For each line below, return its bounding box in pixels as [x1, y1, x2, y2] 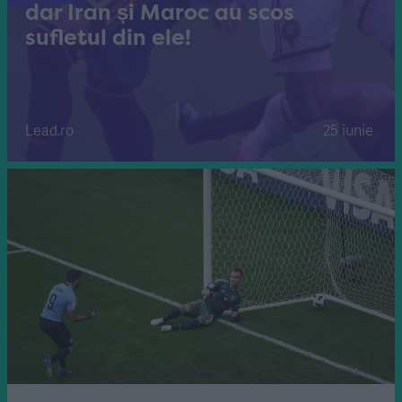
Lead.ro [25, 119, 74, 140]
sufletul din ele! [25, 22, 191, 52]
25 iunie [323, 119, 373, 140]
